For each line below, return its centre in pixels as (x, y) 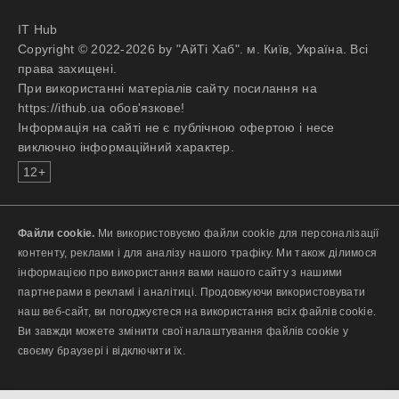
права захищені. (68, 69)
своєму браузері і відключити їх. (102, 351)
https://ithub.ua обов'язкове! (102, 108)
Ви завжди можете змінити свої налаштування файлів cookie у (183, 331)
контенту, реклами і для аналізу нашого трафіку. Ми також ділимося (198, 253)
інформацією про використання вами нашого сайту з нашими (180, 273)
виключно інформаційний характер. (126, 147)
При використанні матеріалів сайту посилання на (167, 88)
